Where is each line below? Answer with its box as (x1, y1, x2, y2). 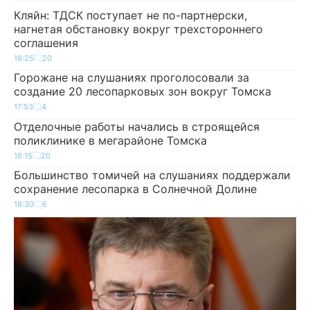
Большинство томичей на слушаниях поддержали (14, 168, 291, 182)
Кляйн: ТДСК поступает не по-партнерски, (14, 8, 247, 22)
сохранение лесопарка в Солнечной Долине (14, 182, 257, 196)
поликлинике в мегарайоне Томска (14, 133, 207, 147)
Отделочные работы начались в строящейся (14, 119, 259, 134)
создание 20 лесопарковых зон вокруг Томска (14, 84, 271, 98)
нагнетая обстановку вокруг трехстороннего (14, 21, 263, 36)
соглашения (14, 35, 78, 50)
